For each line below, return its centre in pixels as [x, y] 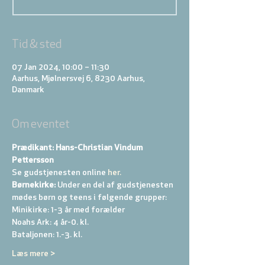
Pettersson [33, 161]
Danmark [28, 90]
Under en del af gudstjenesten [115, 185]
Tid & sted [37, 45]
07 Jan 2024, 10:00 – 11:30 [61, 68]
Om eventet [41, 125]
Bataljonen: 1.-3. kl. [48, 235]
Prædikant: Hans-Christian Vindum [78, 148]
